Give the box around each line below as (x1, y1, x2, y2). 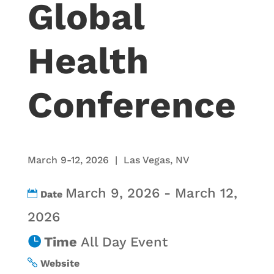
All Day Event (80, 234, 168, 250)
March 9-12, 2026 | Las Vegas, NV (27, 154, 190, 166)
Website (40, 257, 80, 269)
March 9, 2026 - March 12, (65, 185, 237, 201)
